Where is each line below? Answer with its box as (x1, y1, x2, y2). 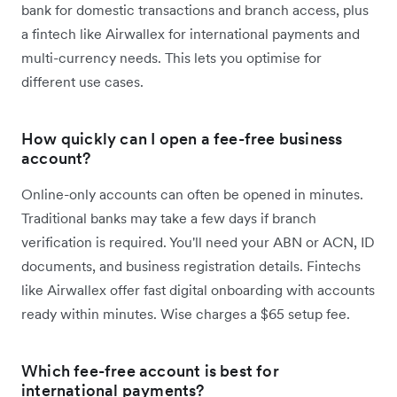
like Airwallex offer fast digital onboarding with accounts (21, 280, 375, 299)
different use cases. (21, 72, 144, 90)
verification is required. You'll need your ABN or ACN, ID (21, 232, 375, 251)
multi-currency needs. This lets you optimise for (21, 48, 322, 66)
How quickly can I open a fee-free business (21, 128, 343, 149)
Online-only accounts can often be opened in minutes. (21, 184, 363, 203)
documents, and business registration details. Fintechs (21, 256, 361, 275)
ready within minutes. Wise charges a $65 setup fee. (21, 304, 350, 323)
